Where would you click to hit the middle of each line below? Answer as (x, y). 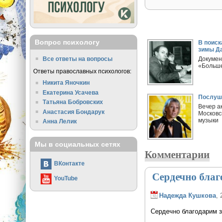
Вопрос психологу (67, 42)
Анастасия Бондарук (74, 111)
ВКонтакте (69, 164)
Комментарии (177, 154)
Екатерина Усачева (71, 92)
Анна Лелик (60, 121)
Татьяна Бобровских (73, 102)
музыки (209, 120)
